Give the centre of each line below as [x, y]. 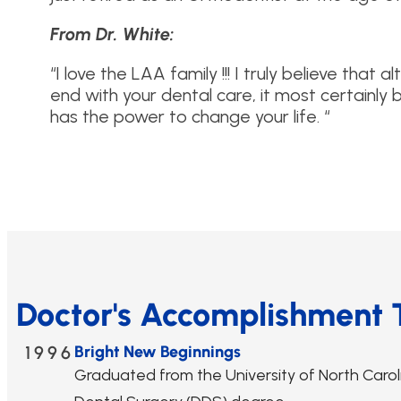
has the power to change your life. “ [190, 116]
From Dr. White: [112, 34]
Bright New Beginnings [158, 351]
